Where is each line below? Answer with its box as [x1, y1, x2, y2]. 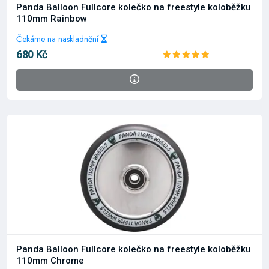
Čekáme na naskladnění [16, 33, 101, 45]
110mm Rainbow [16, 13, 87, 24]
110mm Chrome [16, 255, 84, 266]
